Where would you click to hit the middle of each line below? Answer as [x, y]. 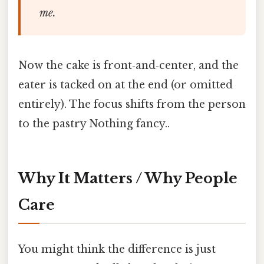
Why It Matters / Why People [128, 179]
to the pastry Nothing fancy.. [94, 124]
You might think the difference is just [117, 249]
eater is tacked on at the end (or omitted [126, 85]
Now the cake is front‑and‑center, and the [128, 66]
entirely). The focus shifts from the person [132, 105]
